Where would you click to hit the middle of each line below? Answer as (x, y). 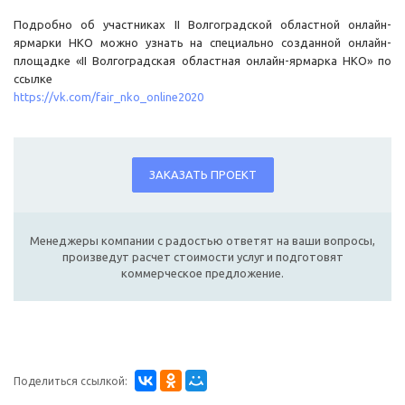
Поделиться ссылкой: (71, 381)
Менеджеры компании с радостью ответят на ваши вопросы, (202, 241)
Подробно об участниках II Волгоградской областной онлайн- (202, 25)
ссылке (33, 79)
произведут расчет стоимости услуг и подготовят (202, 257)
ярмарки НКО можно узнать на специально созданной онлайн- (202, 43)
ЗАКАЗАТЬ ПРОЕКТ (202, 175)
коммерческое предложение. (202, 273)
